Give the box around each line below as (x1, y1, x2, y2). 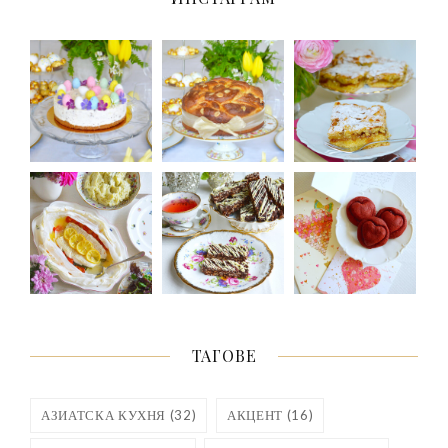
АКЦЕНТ (227, 407, 283, 424)
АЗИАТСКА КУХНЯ (41, 407, 167, 424)
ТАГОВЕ (191, 345, 257, 367)
